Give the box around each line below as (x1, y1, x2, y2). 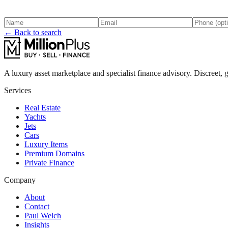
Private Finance (24, 158, 74, 167)
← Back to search (4, 27, 62, 37)
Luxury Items (24, 139, 68, 149)
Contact (24, 202, 49, 211)
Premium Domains (24, 149, 84, 158)
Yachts (24, 112, 46, 121)
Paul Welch (24, 211, 61, 220)
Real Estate (24, 103, 61, 112)
